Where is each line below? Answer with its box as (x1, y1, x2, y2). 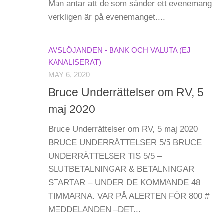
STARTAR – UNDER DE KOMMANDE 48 (48, 177, 200, 187)
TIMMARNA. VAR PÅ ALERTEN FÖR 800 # (48, 191, 209, 201)
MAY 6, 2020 (48, 71, 90, 79)
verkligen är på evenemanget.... (48, 12, 165, 22)
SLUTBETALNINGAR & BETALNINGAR (48, 164, 194, 174)
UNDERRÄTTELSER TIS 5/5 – (48, 151, 162, 161)
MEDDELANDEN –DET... (48, 204, 141, 214)
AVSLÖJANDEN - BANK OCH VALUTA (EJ (48, 46, 191, 55)
